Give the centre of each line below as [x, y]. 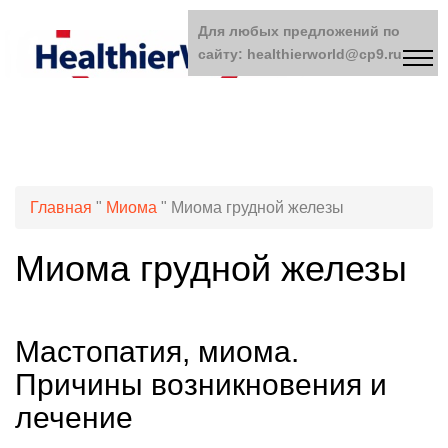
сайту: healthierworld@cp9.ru [300, 54]
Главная [61, 207]
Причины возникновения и [201, 384]
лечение [74, 417]
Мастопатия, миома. [157, 351]
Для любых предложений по [299, 31]
